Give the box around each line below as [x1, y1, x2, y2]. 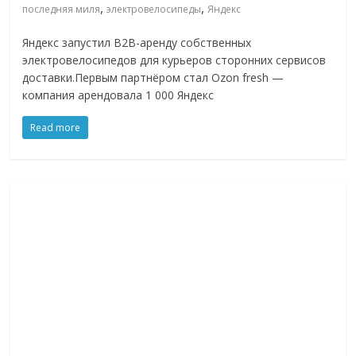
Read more [30, 121, 81, 135]
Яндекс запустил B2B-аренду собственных [22, 35, 252, 51]
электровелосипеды [106, 2, 202, 17]
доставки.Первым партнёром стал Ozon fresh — [22, 70, 284, 86]
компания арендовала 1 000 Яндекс [22, 87, 215, 103]
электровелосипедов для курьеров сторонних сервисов [22, 52, 327, 68]
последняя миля [22, 2, 101, 17]
